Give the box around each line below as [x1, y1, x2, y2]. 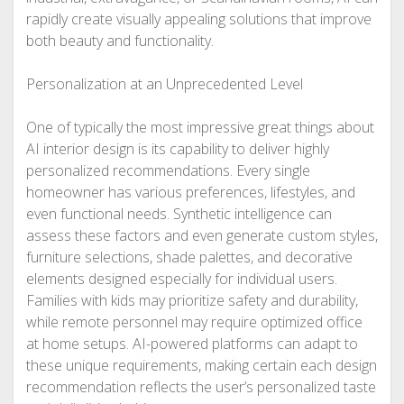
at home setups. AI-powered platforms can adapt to [25, 334, 358, 353]
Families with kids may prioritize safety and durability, [25, 290, 358, 310]
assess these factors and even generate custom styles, [25, 225, 378, 245]
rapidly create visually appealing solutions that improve [25, 9, 372, 29]
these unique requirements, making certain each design [25, 355, 377, 375]
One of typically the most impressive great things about [25, 117, 374, 137]
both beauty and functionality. [25, 31, 214, 50]
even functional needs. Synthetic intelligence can [25, 204, 332, 224]
